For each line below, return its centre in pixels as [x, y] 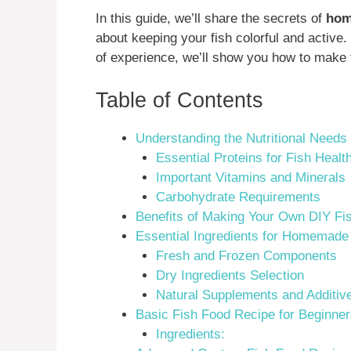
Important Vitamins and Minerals [250, 177]
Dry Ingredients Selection [230, 275]
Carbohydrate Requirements [238, 197]
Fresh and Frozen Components [246, 255]
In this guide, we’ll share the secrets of [211, 19]
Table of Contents [179, 100]
